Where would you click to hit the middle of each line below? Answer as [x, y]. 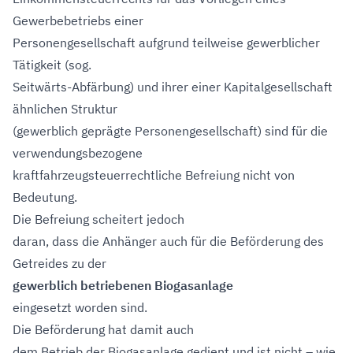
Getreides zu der [59, 263]
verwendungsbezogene [78, 153]
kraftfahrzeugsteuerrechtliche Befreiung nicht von [154, 175]
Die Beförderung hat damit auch [103, 329]
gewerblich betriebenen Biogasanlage [123, 285]
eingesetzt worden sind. [80, 307]
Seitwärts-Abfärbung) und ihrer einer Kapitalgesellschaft [173, 87]
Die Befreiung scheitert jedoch [98, 219]
